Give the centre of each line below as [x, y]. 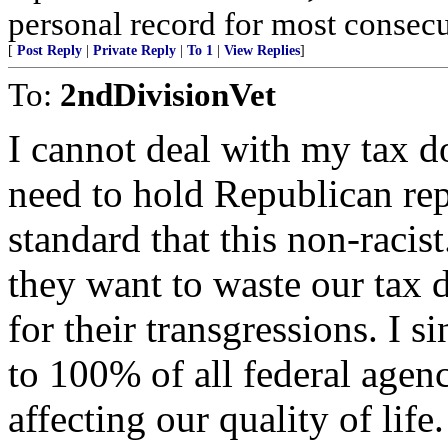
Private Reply [134, 50]
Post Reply [49, 50]
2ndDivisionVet [168, 94]
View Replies [262, 50]
